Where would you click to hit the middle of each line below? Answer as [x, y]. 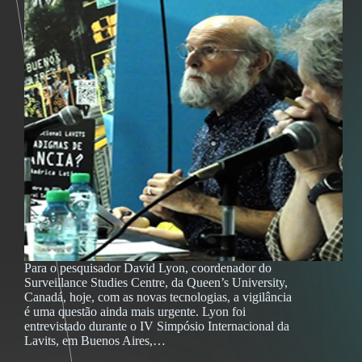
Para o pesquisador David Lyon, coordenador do [148, 268]
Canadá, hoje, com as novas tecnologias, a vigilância [158, 297]
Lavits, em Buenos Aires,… [95, 341]
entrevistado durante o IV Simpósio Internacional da [157, 326]
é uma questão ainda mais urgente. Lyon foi [135, 312]
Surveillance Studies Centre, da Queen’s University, [156, 283]
